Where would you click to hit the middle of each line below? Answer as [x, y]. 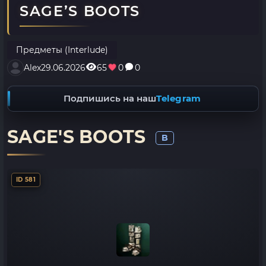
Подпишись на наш [110, 98]
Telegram [179, 98]
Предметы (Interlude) [62, 50]
